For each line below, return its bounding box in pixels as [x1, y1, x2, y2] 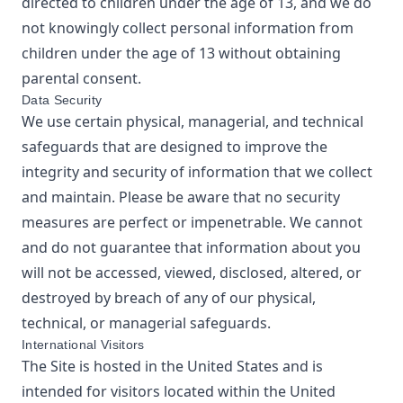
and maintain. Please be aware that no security [22, 187, 340, 207]
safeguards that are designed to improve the [22, 137, 327, 157]
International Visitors [22, 337, 145, 352]
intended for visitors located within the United [22, 381, 336, 401]
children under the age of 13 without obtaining [22, 43, 341, 63]
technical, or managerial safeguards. [22, 313, 271, 333]
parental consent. [22, 68, 141, 88]
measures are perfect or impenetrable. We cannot [22, 212, 363, 232]
